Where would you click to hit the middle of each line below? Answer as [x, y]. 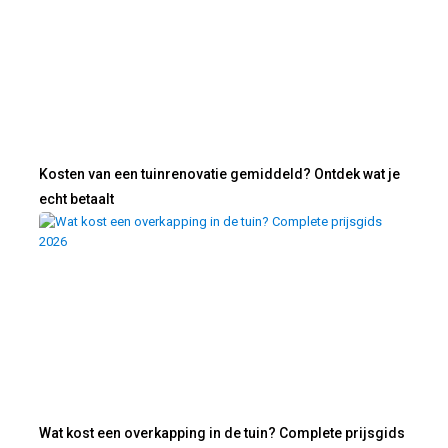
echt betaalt [76, 199]
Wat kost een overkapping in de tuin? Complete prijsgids [221, 433]
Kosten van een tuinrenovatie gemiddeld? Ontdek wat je [219, 174]
